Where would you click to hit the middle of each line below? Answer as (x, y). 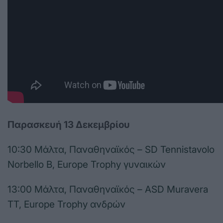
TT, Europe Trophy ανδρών (66, 205)
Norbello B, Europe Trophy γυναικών (87, 165)
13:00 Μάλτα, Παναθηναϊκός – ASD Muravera (108, 190)
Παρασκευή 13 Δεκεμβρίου (69, 125)
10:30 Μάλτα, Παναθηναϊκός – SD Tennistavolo (111, 150)
